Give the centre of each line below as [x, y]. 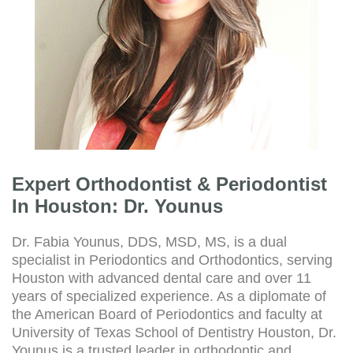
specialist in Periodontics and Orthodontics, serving [172, 260]
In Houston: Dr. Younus [117, 206]
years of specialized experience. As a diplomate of [169, 296]
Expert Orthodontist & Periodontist [169, 184]
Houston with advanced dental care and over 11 [162, 278]
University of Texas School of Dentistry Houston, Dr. [174, 333]
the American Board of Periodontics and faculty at [167, 314]
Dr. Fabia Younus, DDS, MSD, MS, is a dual [149, 242]
